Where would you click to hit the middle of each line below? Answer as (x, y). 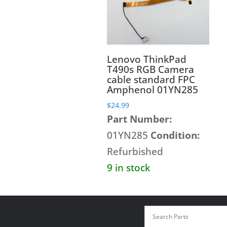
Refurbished (135, 152)
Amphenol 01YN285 (153, 89)
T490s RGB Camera (151, 69)
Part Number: (140, 119)
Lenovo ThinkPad (147, 59)
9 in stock (129, 168)
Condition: (175, 136)
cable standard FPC (151, 79)
